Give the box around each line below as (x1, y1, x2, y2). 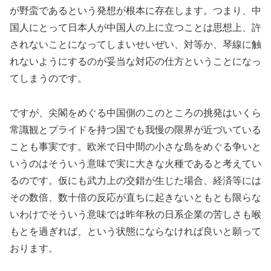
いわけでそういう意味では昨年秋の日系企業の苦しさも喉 (10, 209, 261, 220)
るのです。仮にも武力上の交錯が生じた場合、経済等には (10, 175, 261, 186)
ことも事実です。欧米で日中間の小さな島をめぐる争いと (10, 141, 261, 152)
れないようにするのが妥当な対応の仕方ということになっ (10, 56, 261, 67)
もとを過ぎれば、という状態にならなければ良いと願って (10, 226, 261, 237)
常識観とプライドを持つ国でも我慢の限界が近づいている (10, 124, 261, 135)
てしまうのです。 (10, 73, 87, 84)
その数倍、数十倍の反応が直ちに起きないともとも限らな (10, 192, 261, 203)
